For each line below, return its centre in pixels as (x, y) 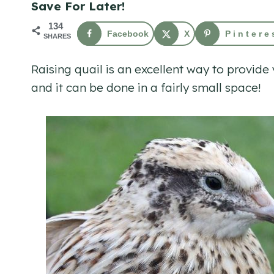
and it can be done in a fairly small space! (146, 87)
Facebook (128, 34)
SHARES (57, 36)
